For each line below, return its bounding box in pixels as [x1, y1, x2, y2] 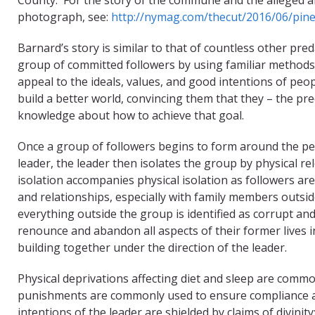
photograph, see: [18, 8, 111, 25]
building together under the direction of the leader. [18, 239, 287, 255]
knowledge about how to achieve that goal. [18, 107, 244, 123]
